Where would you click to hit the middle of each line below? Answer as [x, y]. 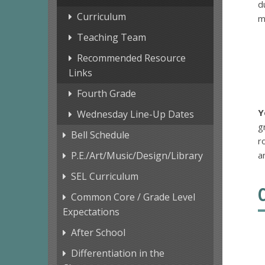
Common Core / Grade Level [133, 197]
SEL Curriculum [104, 177]
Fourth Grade [106, 94]
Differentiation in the [117, 253]
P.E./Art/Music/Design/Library [137, 156]
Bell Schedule [100, 135]
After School [98, 233]
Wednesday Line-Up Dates [135, 114]
